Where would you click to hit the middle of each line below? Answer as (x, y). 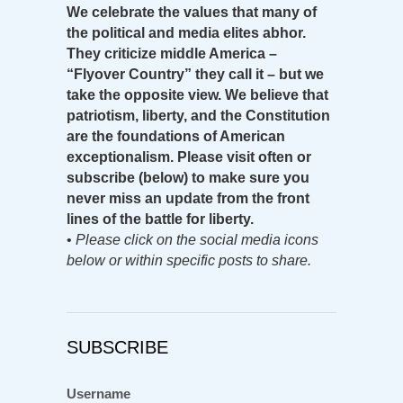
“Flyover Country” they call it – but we (195, 74)
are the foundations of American (176, 136)
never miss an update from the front (188, 198)
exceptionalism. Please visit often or (189, 157)
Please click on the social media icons (197, 239)
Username (99, 393)
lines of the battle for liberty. (160, 219)
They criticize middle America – (172, 53)
